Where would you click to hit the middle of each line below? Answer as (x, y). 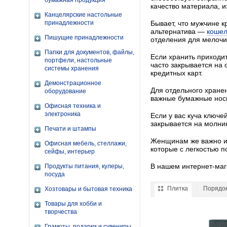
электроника (63, 114)
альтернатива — (179, 31)
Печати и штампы (70, 129)
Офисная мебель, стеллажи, (86, 143)
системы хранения (72, 68)
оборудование (65, 91)
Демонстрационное (73, 83)
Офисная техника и (73, 106)
